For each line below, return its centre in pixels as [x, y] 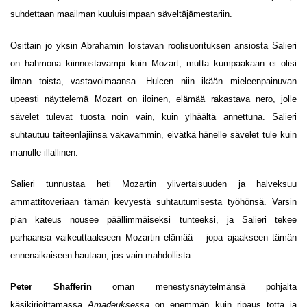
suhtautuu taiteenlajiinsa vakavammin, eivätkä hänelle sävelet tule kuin [153, 135]
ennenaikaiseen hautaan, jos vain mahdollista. [102, 255]
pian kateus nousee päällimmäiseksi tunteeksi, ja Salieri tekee [153, 220]
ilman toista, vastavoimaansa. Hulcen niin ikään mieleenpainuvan [153, 81]
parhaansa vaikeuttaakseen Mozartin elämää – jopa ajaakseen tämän [153, 237]
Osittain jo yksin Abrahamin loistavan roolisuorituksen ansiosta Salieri [153, 46]
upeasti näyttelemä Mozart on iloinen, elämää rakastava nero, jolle [153, 99]
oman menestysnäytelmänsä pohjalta [194, 287]
